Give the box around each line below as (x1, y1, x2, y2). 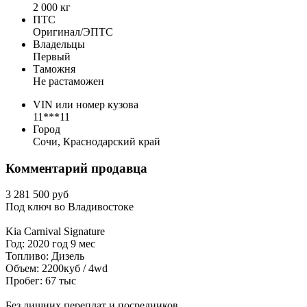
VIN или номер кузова (33, 98, 138, 110)
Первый (33, 50, 71, 62)
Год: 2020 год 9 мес (5, 238, 95, 250)
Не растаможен (33, 75, 104, 87)
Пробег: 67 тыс (5, 275, 76, 287)
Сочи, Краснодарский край (33, 135, 160, 147)
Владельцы (33, 38, 85, 50)
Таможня (33, 62, 75, 75)
